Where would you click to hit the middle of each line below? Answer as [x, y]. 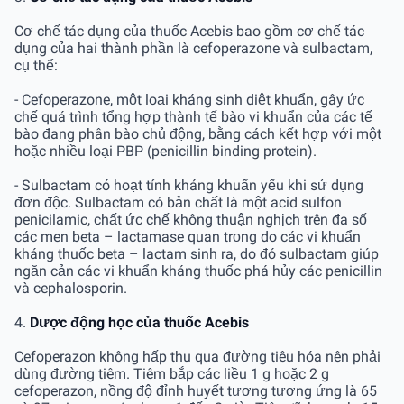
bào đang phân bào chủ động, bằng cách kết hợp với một [198, 133]
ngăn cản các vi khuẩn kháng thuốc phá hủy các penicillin [198, 271]
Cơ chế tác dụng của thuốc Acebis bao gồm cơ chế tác [189, 31]
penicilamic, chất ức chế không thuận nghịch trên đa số [191, 219]
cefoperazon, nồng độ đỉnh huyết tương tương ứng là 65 [196, 390]
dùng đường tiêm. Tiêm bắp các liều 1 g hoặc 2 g [172, 373]
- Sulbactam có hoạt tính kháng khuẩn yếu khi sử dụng [189, 185]
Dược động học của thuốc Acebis [139, 322]
